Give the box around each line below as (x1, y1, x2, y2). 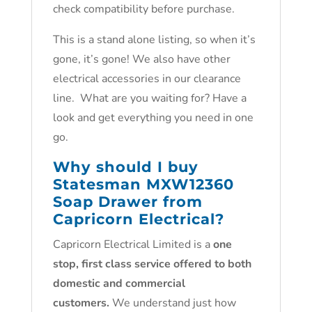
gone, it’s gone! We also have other (52, 52, 231, 67)
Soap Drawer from (52, 193, 203, 210)
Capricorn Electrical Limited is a (52, 237, 213, 252)
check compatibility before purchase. (52, 1, 235, 17)
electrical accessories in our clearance (52, 71, 241, 86)
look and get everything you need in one (52, 110, 253, 125)
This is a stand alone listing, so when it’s (52, 32, 256, 47)
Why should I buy (52, 158, 198, 175)
